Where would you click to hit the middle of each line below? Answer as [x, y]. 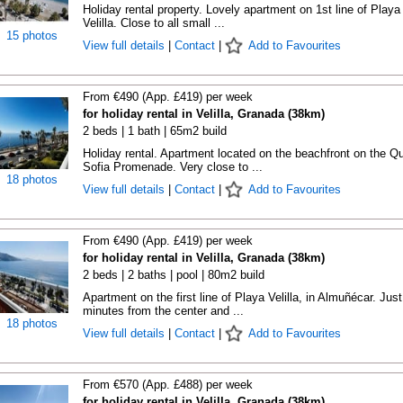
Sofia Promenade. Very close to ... [172, 167]
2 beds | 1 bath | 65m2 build [154, 131]
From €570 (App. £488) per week [167, 385]
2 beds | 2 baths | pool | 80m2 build [173, 275]
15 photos [32, 36]
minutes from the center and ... [163, 311]
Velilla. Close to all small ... [153, 23]
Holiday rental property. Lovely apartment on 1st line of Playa [241, 9]
